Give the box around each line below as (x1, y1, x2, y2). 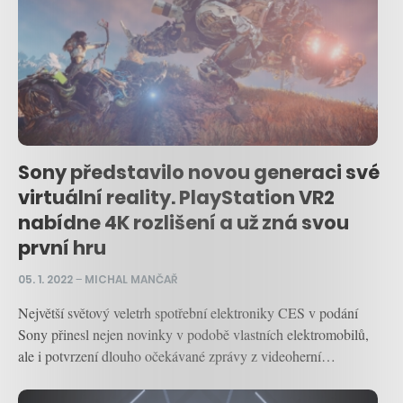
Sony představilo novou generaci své (18, 158, 380, 185)
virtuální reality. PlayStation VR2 (18, 184, 335, 210)
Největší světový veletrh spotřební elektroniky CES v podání (18, 302, 358, 322)
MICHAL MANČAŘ (85, 271, 177, 287)
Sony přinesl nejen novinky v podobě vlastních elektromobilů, (18, 324, 369, 344)
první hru (18, 234, 106, 261)
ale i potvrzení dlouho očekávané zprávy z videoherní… (18, 345, 336, 365)
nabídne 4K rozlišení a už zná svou (18, 209, 349, 236)
